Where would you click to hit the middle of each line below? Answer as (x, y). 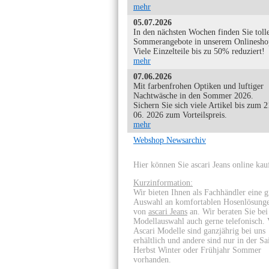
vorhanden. (153, 260)
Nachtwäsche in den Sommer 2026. (193, 96)
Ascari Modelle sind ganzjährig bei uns (199, 231)
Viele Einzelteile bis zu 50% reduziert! (199, 51)
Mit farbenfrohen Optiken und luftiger (198, 86)
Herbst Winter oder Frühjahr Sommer (197, 250)
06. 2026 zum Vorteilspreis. (180, 115)
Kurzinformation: (163, 183)
